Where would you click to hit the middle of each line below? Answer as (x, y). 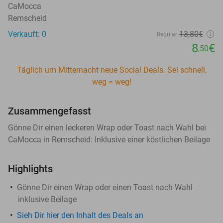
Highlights (30, 168)
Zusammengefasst (50, 111)
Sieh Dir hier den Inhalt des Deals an (80, 215)
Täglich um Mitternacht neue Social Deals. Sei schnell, (111, 70)
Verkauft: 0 (27, 34)
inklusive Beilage (47, 199)
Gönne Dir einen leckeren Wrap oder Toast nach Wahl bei (107, 127)
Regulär (167, 34)
